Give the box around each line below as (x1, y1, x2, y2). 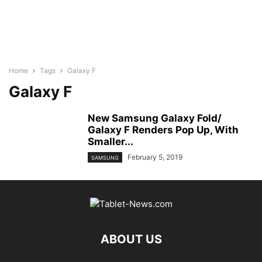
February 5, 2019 (127, 153, 182, 161)
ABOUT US (100, 232, 162, 247)
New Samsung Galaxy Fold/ (88, 112, 222, 124)
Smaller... (88, 136, 133, 147)
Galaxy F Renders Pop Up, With (88, 124, 239, 136)
